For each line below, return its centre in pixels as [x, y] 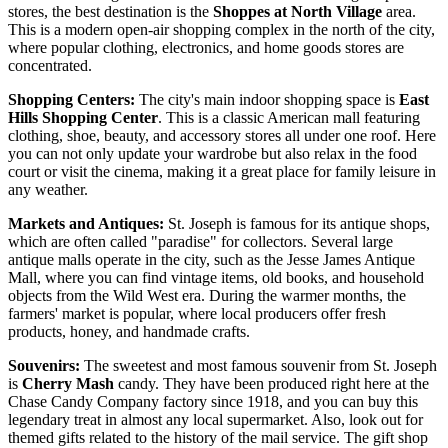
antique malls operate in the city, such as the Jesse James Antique [211, 260]
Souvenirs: [44, 366]
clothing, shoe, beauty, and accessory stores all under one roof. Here [222, 136]
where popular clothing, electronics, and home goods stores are [206, 48]
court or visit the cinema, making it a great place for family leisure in [222, 172]
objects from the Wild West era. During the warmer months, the [207, 296]
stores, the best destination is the [110, 12]
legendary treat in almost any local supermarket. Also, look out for [215, 420]
